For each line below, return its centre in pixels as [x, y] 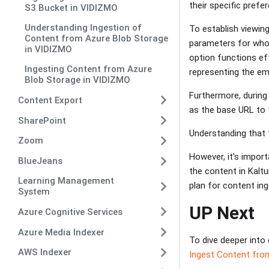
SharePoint [42, 120]
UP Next [222, 213]
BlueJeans [40, 161]
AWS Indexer [45, 252]
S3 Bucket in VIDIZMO [71, 8]
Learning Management [66, 181]
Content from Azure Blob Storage [97, 39]
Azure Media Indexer [61, 232]
